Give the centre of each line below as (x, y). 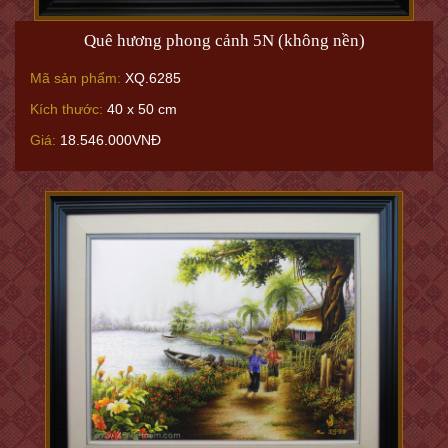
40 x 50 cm (140, 109)
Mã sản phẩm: (75, 78)
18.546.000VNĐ (108, 140)
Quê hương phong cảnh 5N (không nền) (224, 40)
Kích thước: (66, 109)
